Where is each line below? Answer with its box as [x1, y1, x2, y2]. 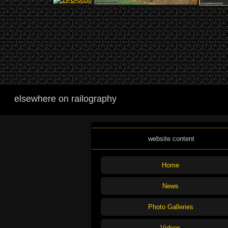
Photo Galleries [148, 203, 193, 211]
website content [148, 134, 194, 142]
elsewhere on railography [14, 93, 117, 104]
